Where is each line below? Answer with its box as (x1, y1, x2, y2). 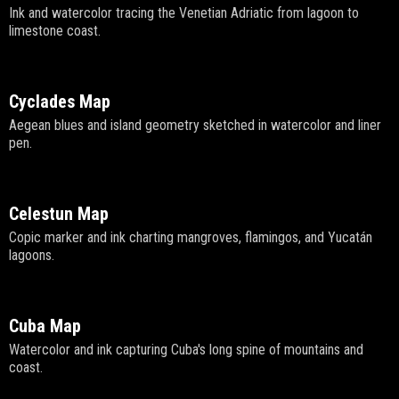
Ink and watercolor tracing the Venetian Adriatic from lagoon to (9, 4, 359, 22)
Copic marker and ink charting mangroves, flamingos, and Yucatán (9, 229, 372, 247)
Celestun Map (9, 203, 109, 225)
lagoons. (9, 247, 54, 265)
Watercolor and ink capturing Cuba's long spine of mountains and (9, 341, 363, 359)
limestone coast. (9, 22, 101, 40)
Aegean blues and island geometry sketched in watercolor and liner (9, 117, 381, 134)
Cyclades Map (9, 91, 110, 113)
